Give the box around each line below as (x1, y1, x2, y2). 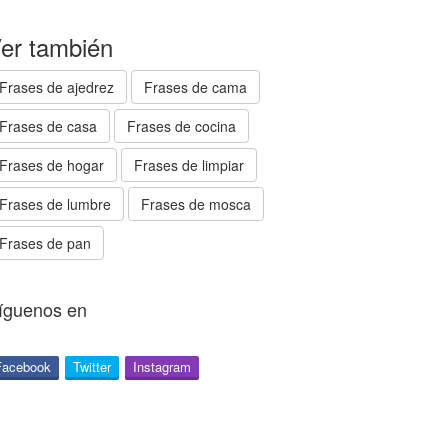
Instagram (133, 357, 191, 376)
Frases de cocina (127, 116, 236, 136)
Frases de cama (144, 77, 247, 97)
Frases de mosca (141, 194, 251, 214)
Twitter (73, 357, 111, 376)
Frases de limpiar (134, 155, 244, 175)
